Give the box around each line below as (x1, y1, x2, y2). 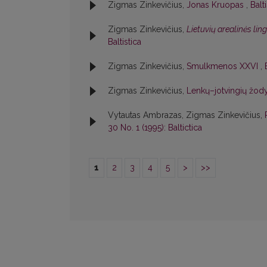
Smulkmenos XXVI (187, 61, 260, 72)
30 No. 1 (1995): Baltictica (108, 123, 202, 133)
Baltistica (108, 37, 141, 47)
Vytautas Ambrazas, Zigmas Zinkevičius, (108, 110, 265, 120)
